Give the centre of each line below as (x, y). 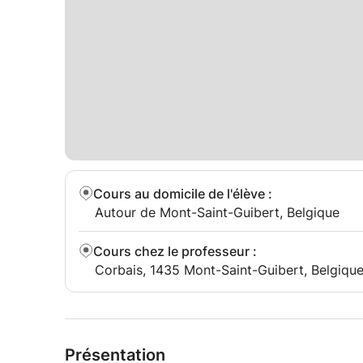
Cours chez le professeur (171, 251)
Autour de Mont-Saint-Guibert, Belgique (217, 212)
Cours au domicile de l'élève (179, 194)
